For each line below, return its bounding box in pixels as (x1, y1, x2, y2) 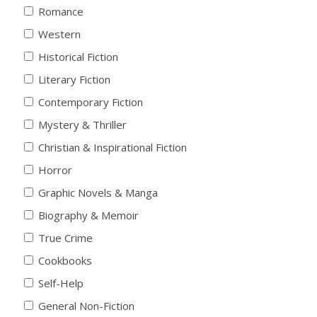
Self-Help (38, 276, 83, 291)
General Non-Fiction (38, 299, 134, 313)
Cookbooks (38, 253, 92, 268)
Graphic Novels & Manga (38, 185, 158, 200)
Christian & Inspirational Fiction (38, 140, 187, 155)
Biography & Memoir (38, 208, 139, 223)
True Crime (38, 231, 93, 246)
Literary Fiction (38, 72, 110, 87)
